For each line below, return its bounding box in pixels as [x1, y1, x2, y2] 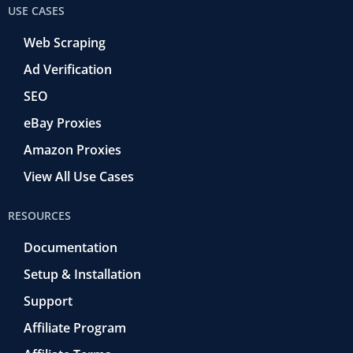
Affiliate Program [24, 318, 126, 336]
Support [24, 292, 72, 310]
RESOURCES [8, 207, 71, 223]
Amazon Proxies [24, 140, 121, 158]
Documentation [24, 238, 117, 256]
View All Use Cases [24, 167, 134, 185]
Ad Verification [24, 60, 112, 78]
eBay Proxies [24, 113, 102, 132]
